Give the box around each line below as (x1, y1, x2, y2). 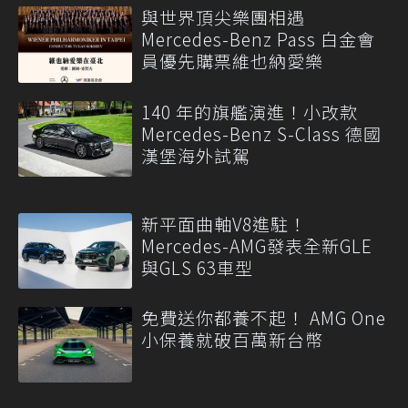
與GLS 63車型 (141, 254, 253, 280)
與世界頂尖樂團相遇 (141, 5, 305, 30)
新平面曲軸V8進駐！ (141, 210, 307, 236)
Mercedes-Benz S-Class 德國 (141, 120, 382, 146)
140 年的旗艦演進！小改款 (141, 98, 358, 124)
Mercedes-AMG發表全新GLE (141, 232, 372, 258)
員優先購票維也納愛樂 (141, 48, 323, 74)
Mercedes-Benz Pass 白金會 (141, 26, 375, 52)
